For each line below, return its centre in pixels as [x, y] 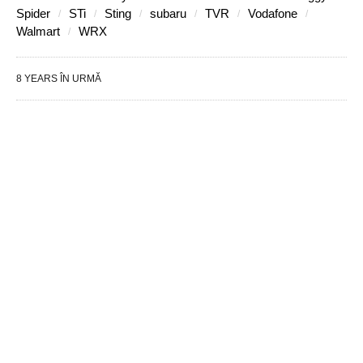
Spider [33, 14]
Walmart [38, 32]
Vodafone [273, 14]
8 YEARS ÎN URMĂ [59, 79]
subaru [168, 14]
